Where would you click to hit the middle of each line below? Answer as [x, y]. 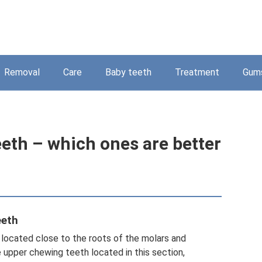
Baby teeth [128, 72]
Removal [22, 72]
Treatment [197, 72]
